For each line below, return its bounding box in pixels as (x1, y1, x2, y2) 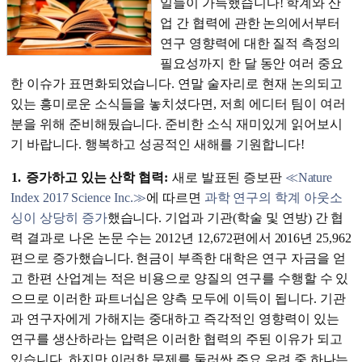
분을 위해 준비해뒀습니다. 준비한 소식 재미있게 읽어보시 (11, 117, 343, 132)
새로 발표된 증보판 (172, 170, 285, 185)
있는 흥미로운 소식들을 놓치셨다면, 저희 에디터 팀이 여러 (11, 97, 346, 112)
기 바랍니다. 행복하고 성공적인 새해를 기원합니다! (11, 137, 311, 152)
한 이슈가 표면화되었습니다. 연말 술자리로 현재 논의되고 (11, 77, 343, 91)
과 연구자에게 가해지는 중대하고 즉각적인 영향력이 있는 (11, 312, 339, 326)
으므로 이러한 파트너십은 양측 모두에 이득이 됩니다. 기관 (11, 292, 346, 306)
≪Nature (284, 170, 333, 185)
